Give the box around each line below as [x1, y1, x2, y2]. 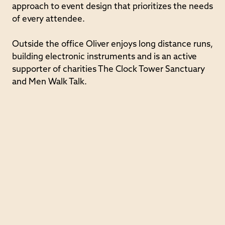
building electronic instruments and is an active [12, 53, 197, 62]
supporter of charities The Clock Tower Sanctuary [12, 65, 205, 74]
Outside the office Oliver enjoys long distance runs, [12, 40, 213, 49]
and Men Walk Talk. [12, 78, 87, 87]
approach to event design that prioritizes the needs [12, 3, 213, 12]
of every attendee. [12, 15, 85, 24]
